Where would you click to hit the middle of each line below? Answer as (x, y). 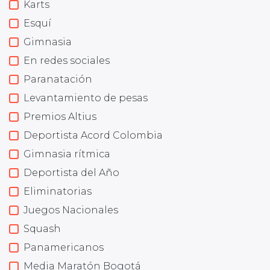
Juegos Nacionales (71, 210)
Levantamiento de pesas (86, 98)
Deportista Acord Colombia (93, 135)
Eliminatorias (58, 191)
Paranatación (58, 79)
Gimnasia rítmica (67, 154)
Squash (42, 228)
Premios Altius (60, 116)
